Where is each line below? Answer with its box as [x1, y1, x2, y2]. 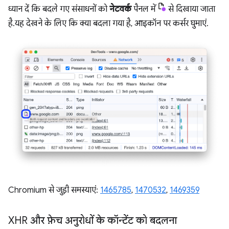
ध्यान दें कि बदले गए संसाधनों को [8, 4, 109, 15]
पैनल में [131, 4, 157, 15]
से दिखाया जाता [166, 4, 215, 15]
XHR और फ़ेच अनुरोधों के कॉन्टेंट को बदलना [8, 214, 177, 227]
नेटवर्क [109, 4, 131, 15]
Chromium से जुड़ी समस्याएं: [8, 185, 100, 195]
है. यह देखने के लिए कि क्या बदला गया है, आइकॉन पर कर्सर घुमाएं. [8, 18, 207, 29]
